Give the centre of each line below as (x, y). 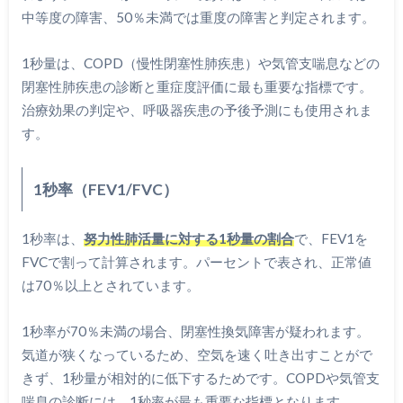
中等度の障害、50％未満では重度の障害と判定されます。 (198, 18)
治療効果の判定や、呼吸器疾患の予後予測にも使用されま (197, 109)
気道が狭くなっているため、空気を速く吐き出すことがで (197, 354)
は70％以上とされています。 (110, 285)
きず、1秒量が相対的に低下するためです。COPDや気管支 (200, 377)
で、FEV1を (331, 238)
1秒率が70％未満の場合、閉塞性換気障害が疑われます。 (195, 331)
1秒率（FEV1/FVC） (105, 189)
